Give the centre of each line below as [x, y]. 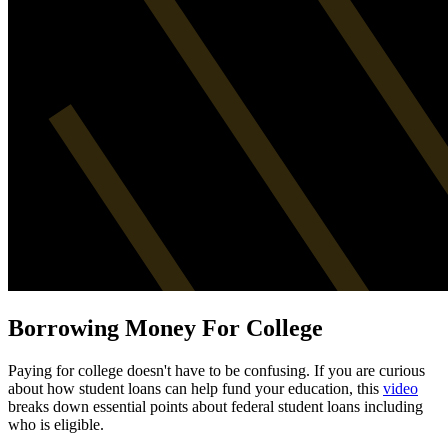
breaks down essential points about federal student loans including [215, 406]
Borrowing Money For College [165, 327]
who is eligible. [56, 424]
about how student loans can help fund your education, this [195, 388]
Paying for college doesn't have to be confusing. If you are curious [216, 370]
